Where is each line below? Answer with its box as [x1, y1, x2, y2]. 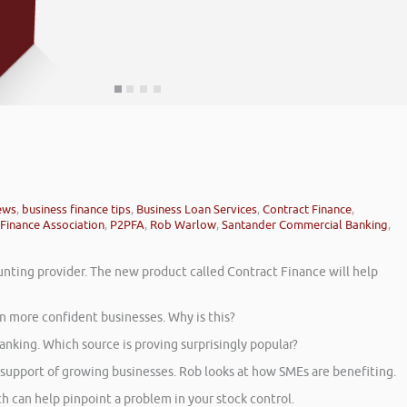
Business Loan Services [136, 202, 257, 218]
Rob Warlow [150, 217, 216, 233]
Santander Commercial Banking [222, 217, 388, 233]
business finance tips [22, 202, 131, 218]
